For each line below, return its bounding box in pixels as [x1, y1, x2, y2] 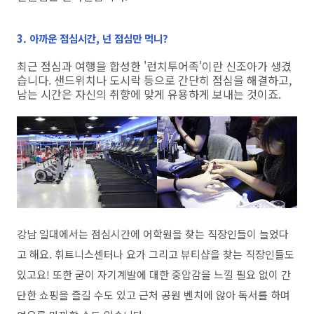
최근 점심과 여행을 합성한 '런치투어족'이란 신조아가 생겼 [17, 57, 292, 74]
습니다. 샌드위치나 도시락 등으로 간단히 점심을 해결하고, [17, 71, 292, 88]
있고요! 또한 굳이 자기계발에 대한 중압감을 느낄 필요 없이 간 [17, 267, 291, 282]
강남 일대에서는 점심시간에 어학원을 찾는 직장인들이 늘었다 [17, 226, 289, 242]
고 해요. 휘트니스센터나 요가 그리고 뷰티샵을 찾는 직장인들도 [17, 247, 294, 262]
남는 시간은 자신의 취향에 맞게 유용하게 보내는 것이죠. [17, 85, 281, 102]
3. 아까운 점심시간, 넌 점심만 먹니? [17, 30, 168, 46]
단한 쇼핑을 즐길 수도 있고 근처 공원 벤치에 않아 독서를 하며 [17, 287, 290, 303]
